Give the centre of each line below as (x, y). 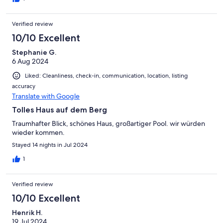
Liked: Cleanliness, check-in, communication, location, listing (106, 76)
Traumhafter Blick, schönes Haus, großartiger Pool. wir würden (109, 124)
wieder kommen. (38, 133)
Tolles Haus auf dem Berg (59, 110)
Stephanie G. (34, 53)
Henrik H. (27, 213)
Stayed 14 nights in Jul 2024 (50, 145)
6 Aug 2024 (30, 61)
